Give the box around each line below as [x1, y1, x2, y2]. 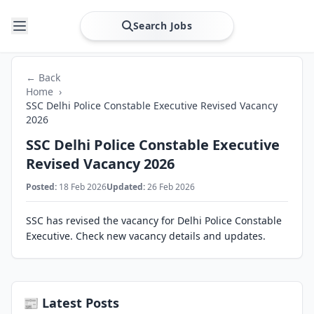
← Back [26, 71, 60, 84]
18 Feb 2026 [57, 181, 107, 193]
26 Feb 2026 [145, 181, 195, 193]
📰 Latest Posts [23, 294, 119, 311]
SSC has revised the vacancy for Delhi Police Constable [26, 214, 282, 227]
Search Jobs [133, 19, 192, 32]
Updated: [107, 181, 145, 193]
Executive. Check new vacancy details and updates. [26, 229, 266, 243]
